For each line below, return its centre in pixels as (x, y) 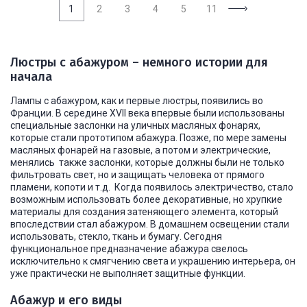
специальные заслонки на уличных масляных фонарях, (135, 125)
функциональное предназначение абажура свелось (129, 249)
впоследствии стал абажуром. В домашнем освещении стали (150, 224)
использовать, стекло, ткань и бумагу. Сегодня (116, 236)
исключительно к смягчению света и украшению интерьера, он (153, 261)
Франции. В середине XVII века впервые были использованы (147, 113)
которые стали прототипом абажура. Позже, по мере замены (148, 138)
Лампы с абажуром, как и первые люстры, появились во (137, 101)
